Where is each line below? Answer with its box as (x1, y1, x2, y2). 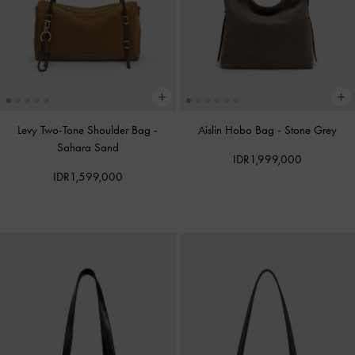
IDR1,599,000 (52, 169, 123, 184)
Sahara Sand (56, 139, 119, 155)
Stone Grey (284, 122, 337, 137)
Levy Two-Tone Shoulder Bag (17, 122, 155, 137)
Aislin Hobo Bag (197, 122, 277, 137)
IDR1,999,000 (232, 151, 302, 166)
